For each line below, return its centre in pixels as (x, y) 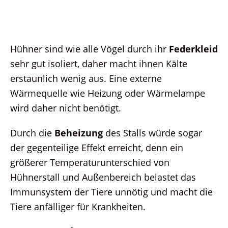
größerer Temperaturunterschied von (90, 162)
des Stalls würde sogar (152, 132)
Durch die (32, 132)
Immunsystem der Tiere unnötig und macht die (111, 191)
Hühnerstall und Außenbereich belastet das (103, 177)
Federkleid (193, 48)
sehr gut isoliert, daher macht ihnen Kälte (99, 63)
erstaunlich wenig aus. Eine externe (86, 78)
